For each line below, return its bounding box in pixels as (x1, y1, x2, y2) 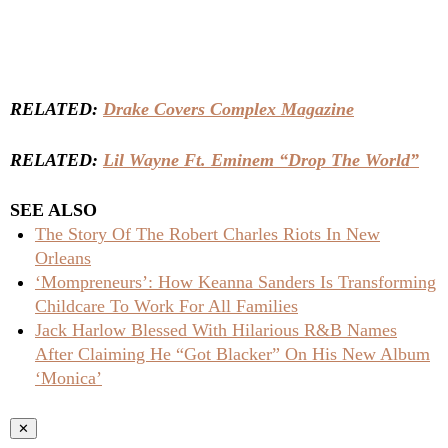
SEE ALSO (10, 200, 97, 221)
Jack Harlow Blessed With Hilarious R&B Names (35, 320, 397, 341)
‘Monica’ (35, 368, 102, 389)
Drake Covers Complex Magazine (103, 99, 354, 120)
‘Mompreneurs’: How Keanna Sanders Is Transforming (35, 272, 436, 293)
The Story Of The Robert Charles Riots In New (35, 224, 380, 245)
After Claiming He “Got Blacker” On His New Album (35, 344, 430, 365)
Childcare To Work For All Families (35, 296, 298, 317)
